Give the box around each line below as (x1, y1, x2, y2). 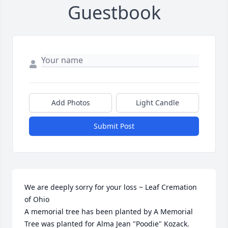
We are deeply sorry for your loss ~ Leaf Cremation (24, 182, 197, 192)
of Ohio (24, 194, 49, 205)
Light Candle (136, 98, 179, 108)
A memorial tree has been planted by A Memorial (24, 207, 193, 217)
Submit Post (94, 121, 134, 131)
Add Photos (51, 98, 90, 108)
